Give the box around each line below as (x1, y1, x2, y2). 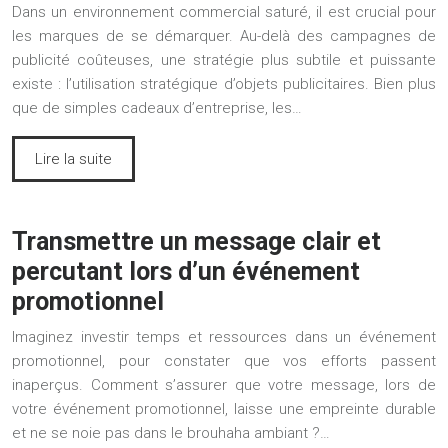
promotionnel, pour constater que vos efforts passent (12, 351, 436, 370)
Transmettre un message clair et (12, 226, 381, 256)
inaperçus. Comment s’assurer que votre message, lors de (12, 375, 436, 394)
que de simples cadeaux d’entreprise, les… (12, 98, 302, 117)
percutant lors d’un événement (12, 256, 360, 286)
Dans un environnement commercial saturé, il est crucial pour (12, 2, 436, 21)
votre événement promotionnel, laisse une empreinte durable (12, 399, 436, 418)
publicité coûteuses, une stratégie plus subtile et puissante (12, 50, 436, 69)
